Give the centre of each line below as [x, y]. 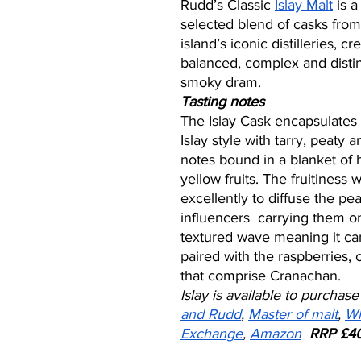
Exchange [212, 334]
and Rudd [211, 314]
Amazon [276, 334]
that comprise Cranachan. [265, 276]
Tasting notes [222, 102]
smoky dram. [225, 82]
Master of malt [293, 314]
